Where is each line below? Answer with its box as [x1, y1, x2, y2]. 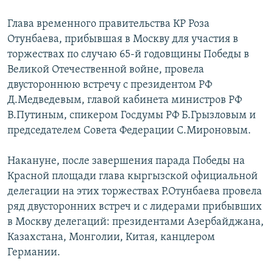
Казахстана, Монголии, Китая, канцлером [7, 231, 215, 243]
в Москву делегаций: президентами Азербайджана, [7, 216, 264, 228]
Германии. [7, 246, 60, 258]
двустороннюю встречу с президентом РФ [7, 79, 212, 91]
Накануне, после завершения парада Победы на [7, 155, 245, 167]
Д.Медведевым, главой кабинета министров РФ [7, 94, 242, 106]
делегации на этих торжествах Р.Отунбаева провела [7, 185, 262, 197]
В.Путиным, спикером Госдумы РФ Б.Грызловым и [7, 109, 256, 121]
